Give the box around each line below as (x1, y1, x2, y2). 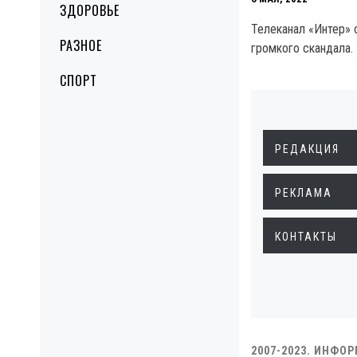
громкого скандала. (251, 41, 353, 56)
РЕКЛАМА (275, 186, 332, 199)
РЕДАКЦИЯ (275, 143, 339, 155)
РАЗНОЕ (60, 36, 102, 55)
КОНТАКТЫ (275, 230, 337, 243)
